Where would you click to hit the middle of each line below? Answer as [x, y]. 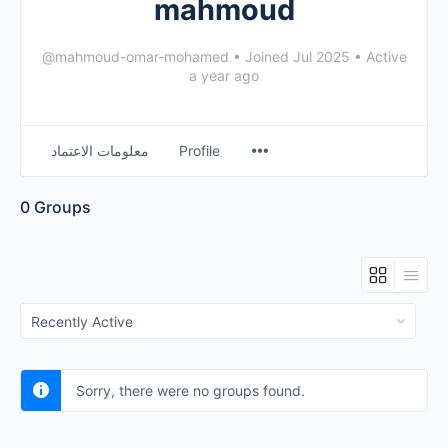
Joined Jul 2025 [297, 56]
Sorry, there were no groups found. [190, 390]
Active [384, 56]
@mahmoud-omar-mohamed [135, 56]
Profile [199, 150]
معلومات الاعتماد [100, 150]
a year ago [224, 75]
